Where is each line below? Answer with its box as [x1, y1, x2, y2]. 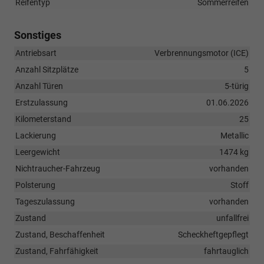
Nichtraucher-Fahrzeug [15, 163, 100, 173]
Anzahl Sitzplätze [15, 64, 78, 74]
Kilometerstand [15, 114, 71, 124]
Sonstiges [14, 28, 61, 41]
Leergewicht [15, 147, 60, 157]
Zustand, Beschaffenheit [15, 229, 105, 239]
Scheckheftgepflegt [178, 229, 249, 239]
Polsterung [15, 180, 55, 190]
